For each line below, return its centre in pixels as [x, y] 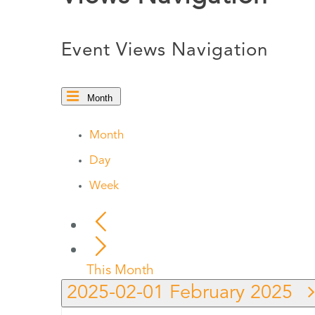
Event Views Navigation [165, 51]
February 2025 [234, 293]
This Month [121, 271]
